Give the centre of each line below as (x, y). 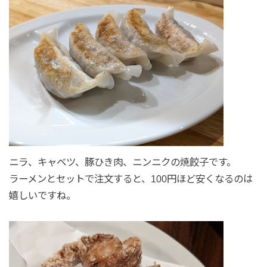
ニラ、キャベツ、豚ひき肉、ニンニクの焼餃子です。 (122, 162)
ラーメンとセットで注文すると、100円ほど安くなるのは (131, 179)
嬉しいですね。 (42, 196)
